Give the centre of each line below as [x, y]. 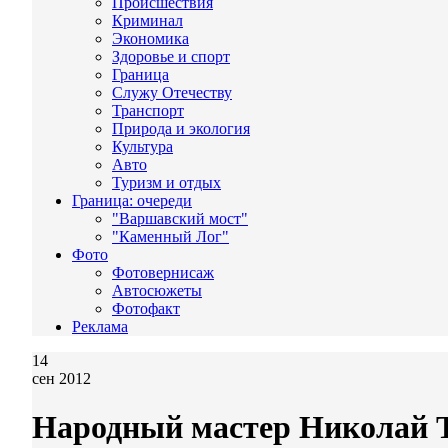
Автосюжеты [157, 290]
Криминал [147, 20]
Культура [142, 146]
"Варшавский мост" [180, 218]
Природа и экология [181, 128]
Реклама [100, 326]
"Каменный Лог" [170, 236]
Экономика [150, 38]
